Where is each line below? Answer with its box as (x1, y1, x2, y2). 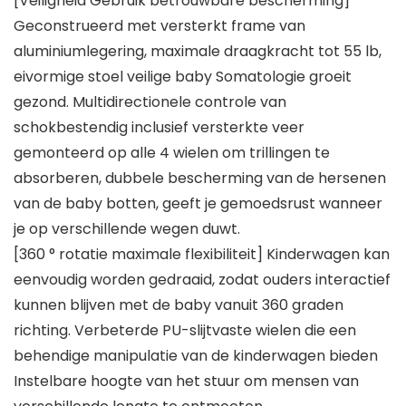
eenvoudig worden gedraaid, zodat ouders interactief (14, 269, 391, 291)
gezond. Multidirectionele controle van (14, 92, 286, 113)
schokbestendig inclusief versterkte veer (14, 117, 304, 139)
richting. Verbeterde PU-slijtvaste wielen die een (14, 320, 356, 342)
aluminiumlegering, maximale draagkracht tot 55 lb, (14, 41, 382, 63)
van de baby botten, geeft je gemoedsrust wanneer (14, 193, 382, 215)
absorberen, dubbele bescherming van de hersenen (14, 168, 386, 189)
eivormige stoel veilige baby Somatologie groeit (14, 66, 352, 88)
